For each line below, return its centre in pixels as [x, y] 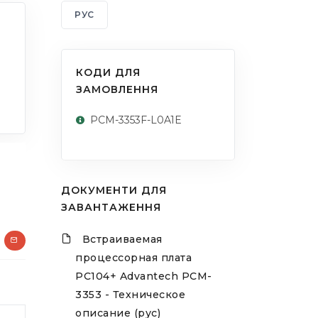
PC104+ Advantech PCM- [144, 276]
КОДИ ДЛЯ [108, 73]
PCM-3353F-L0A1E [136, 120]
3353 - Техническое [130, 295]
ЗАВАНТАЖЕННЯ [111, 208]
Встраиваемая [122, 240]
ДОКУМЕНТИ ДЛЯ [114, 191]
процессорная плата [133, 258]
